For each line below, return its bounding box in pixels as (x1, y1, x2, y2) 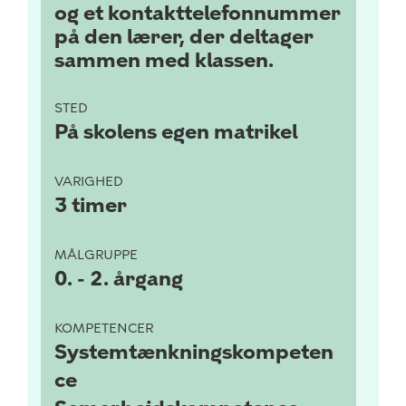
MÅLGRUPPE (54, 247, 138, 263)
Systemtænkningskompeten (54, 340, 333, 364)
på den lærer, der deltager (54, 24, 314, 49)
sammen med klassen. (54, 48, 274, 72)
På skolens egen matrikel (54, 120, 297, 144)
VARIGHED (54, 174, 123, 189)
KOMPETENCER (54, 321, 153, 336)
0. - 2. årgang (54, 266, 183, 291)
